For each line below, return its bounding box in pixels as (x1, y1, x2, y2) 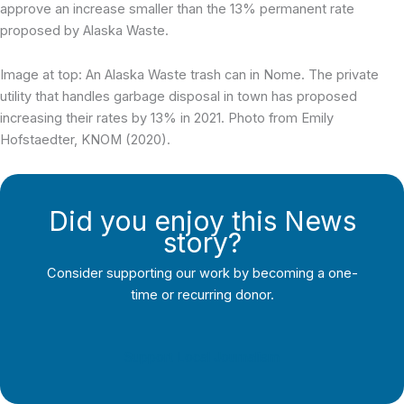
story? (162, 225, 242, 259)
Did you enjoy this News (48, 204, 356, 237)
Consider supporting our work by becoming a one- (46, 264, 358, 281)
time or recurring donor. (130, 286, 274, 303)
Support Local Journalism (124, 349, 280, 366)
